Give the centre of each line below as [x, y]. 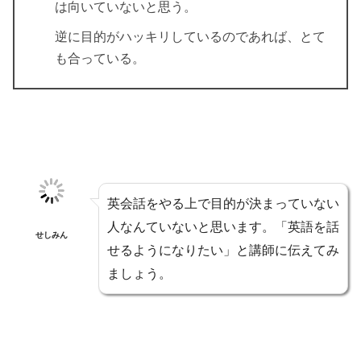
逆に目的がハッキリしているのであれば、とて [190, 37]
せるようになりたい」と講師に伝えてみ [223, 251]
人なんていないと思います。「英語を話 [223, 227]
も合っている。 [100, 59]
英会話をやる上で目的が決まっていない [223, 204]
